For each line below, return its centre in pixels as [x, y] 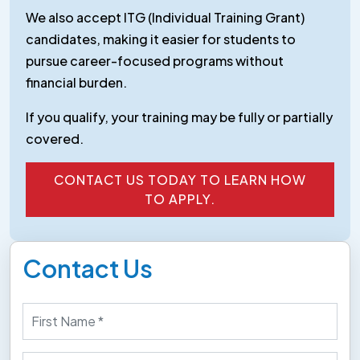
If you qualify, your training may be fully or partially [179, 117]
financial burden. [76, 82]
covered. [55, 138]
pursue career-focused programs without [155, 60]
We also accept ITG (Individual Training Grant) [165, 17]
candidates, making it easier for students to [161, 39]
